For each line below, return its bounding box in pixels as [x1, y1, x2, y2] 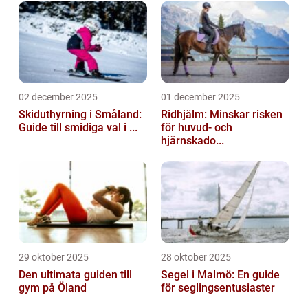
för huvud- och [161, 120, 232, 134]
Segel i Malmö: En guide [161, 267, 280, 281]
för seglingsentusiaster [161, 280, 275, 294]
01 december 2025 [161, 91, 240, 102]
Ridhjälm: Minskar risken [161, 107, 283, 121]
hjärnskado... [161, 133, 224, 147]
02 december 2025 [19, 91, 98, 102]
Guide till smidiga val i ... [19, 120, 137, 134]
